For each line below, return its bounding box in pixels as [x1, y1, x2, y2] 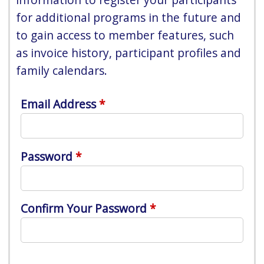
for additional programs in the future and [16, 9, 242, 25]
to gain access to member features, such [16, 27, 235, 43]
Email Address [21, 95, 97, 112]
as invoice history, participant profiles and [16, 44, 242, 61]
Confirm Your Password [21, 200, 147, 217]
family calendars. [16, 62, 108, 78]
